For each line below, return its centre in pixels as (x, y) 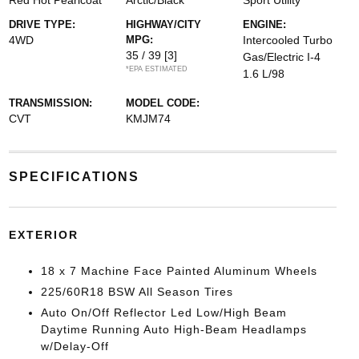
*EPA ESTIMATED (156, 69)
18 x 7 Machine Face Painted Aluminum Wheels (179, 271)
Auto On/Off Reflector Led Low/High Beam (163, 313)
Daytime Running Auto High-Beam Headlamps (173, 329)
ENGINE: (265, 24)
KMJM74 (148, 119)
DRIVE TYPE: (42, 24)
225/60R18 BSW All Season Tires (137, 292)
